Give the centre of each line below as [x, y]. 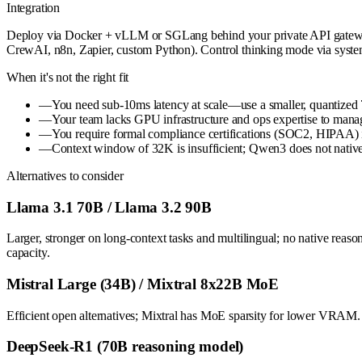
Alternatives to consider [65, 175]
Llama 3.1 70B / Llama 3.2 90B [109, 207]
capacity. [28, 253]
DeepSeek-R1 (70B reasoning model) [125, 347]
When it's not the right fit [68, 77]
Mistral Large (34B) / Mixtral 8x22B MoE [143, 284]
